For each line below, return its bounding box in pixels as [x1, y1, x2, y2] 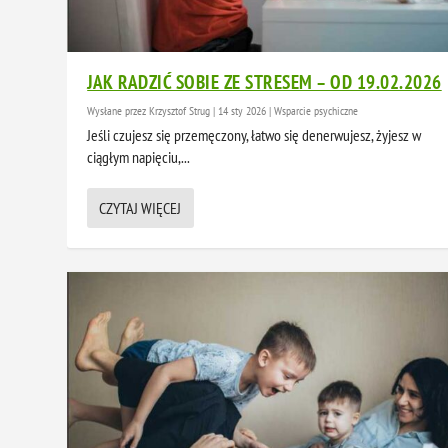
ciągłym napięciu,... [87, 146, 191, 167]
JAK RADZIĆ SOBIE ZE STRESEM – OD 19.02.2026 [87, 69, 442, 94]
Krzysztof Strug [149, 102, 211, 118]
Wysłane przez [87, 102, 150, 118]
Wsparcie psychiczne [274, 102, 359, 118]
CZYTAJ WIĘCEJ [99, 197, 182, 218]
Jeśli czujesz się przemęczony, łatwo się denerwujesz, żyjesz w [87, 124, 422, 145]
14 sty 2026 [218, 102, 267, 118]
